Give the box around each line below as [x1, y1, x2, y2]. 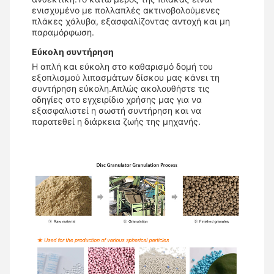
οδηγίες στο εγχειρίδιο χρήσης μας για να [32, 94, 202, 105]
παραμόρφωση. [32, 27, 94, 38]
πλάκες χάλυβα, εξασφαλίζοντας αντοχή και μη [32, 16, 230, 27]
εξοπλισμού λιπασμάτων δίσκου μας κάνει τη [32, 72, 220, 83]
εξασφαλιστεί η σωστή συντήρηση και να [32, 105, 201, 116]
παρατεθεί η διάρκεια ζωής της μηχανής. [32, 116, 201, 127]
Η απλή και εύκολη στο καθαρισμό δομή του [32, 61, 213, 72]
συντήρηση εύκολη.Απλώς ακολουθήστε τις [32, 83, 210, 94]
